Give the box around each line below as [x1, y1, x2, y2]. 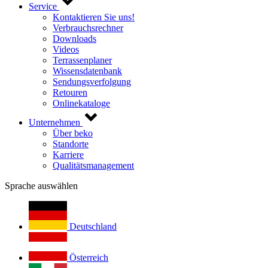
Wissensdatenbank [53, 66, 122, 76]
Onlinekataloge [53, 98, 110, 108]
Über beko [53, 128, 93, 138]
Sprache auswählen [5, 181, 78, 191]
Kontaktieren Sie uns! [53, 12, 135, 22]
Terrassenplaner [53, 55, 112, 65]
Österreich [69, 252, 108, 263]
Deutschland [69, 221, 117, 232]
